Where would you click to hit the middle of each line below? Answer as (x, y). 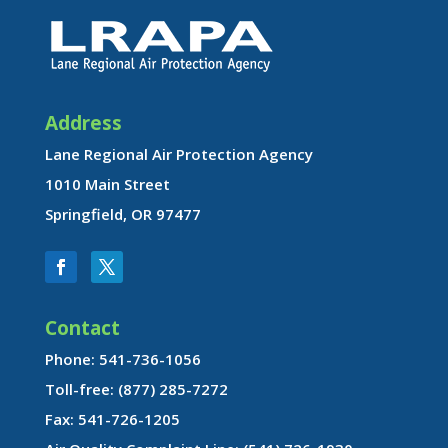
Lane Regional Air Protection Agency (178, 154)
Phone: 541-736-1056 (122, 359)
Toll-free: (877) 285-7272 (136, 389)
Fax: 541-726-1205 (112, 419)
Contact (82, 328)
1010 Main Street (107, 184)
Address (83, 123)
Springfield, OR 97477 (122, 214)
